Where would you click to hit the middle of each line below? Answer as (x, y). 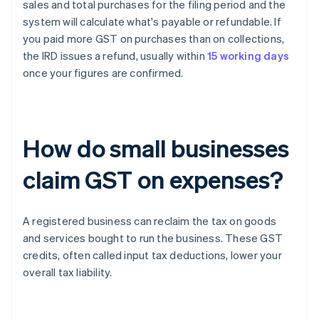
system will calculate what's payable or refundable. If (152, 22)
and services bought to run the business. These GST (153, 238)
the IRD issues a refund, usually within (115, 56)
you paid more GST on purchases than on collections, (154, 39)
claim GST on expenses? (153, 179)
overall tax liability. (68, 272)
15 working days (248, 56)
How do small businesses (156, 148)
